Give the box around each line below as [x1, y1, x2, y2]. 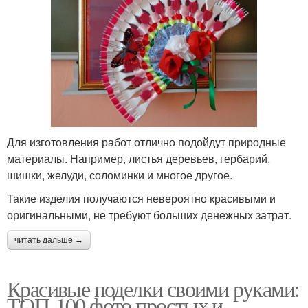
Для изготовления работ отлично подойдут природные [7, 134, 286, 151]
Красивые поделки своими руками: [7, 274, 300, 304]
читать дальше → [14, 235, 83, 245]
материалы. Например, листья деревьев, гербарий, [7, 151, 270, 167]
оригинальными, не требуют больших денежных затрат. [7, 207, 291, 223]
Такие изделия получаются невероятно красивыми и [7, 190, 276, 207]
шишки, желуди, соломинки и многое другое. [7, 167, 232, 184]
